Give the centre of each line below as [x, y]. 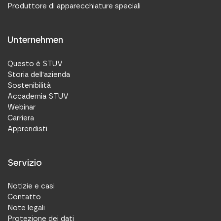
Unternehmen [35, 40]
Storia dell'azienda [38, 74]
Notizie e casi [31, 186]
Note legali [26, 208]
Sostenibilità [29, 85]
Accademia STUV [38, 96]
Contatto [24, 197]
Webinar [21, 107]
